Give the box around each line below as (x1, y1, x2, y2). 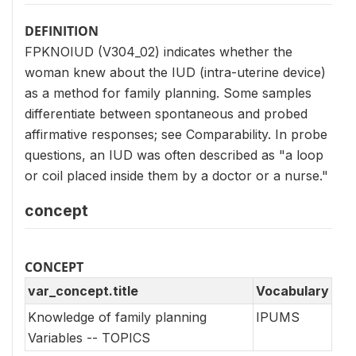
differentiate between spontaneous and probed (25, 106, 308, 122)
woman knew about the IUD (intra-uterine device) (25, 64, 326, 80)
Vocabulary (256, 283, 329, 299)
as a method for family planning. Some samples (25, 85, 311, 101)
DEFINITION (25, 22, 99, 40)
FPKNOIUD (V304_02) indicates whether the (25, 44, 292, 60)
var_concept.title (28, 283, 138, 299)
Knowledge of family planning (28, 309, 207, 325)
